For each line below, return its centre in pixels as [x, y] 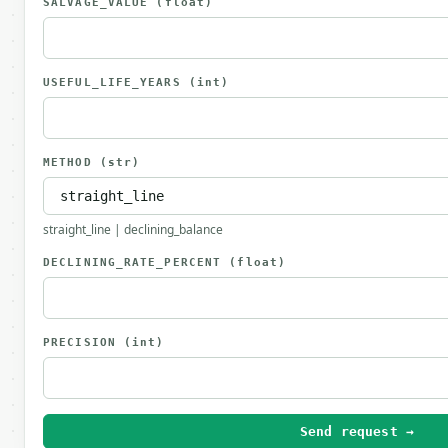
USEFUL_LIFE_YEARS [116, 82]
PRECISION [83, 342]
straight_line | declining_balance [133, 229]
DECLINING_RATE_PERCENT [136, 262]
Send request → [357, 431]
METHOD [71, 162]
